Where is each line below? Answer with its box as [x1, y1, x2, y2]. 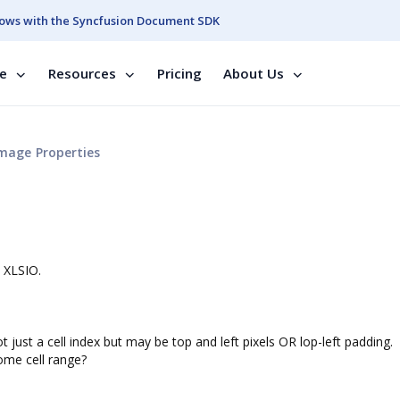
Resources [48, 64, 116, 82]
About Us [223, 64, 284, 82]
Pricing [157, 64, 202, 82]
